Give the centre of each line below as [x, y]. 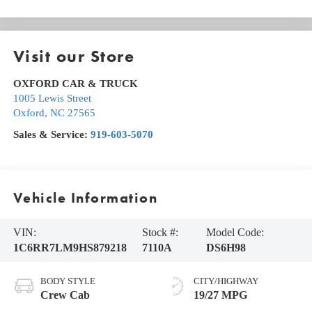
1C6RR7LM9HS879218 [70, 248]
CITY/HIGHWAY [226, 281]
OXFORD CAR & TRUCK [75, 83]
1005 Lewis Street [52, 98]
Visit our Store [74, 56]
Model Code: [235, 233]
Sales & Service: [52, 134]
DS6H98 [226, 248]
